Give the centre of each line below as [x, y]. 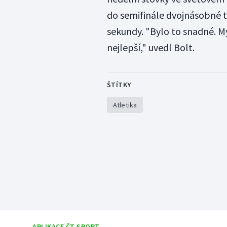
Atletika [125, 105]
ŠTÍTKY [119, 85]
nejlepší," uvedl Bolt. [150, 48]
